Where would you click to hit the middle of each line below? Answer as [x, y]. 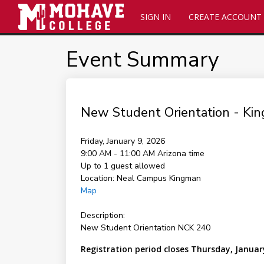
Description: [103, 215]
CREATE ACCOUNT [225, 17]
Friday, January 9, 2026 [123, 141]
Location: [97, 178]
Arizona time [181, 154]
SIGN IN [155, 17]
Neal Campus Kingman [159, 178]
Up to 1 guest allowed [123, 166]
